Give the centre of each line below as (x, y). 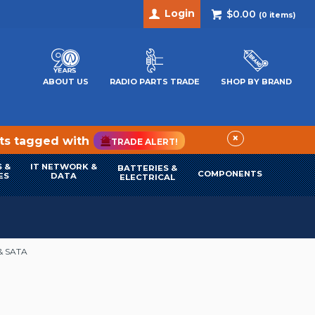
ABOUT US (65, 82)
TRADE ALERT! (145, 142)
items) (281, 15)
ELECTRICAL (148, 178)
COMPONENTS (230, 174)
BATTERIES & (148, 168)
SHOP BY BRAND (256, 82)
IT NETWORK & (64, 166)
